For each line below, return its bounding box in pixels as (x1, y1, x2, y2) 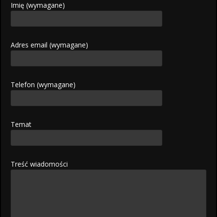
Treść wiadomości (11, 159, 68, 169)
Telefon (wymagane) (11, 80, 76, 90)
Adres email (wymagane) (11, 40, 89, 50)
